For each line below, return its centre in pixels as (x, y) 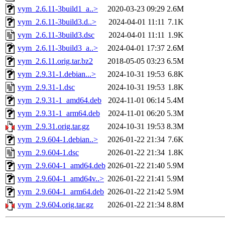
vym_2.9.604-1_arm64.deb (61, 192)
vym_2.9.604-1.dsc (48, 153)
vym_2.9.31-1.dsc (46, 87)
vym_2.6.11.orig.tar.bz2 (55, 61)
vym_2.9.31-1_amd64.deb (60, 100)
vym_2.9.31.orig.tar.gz (53, 127)
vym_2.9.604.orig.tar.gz (55, 205)
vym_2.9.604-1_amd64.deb (62, 166)
